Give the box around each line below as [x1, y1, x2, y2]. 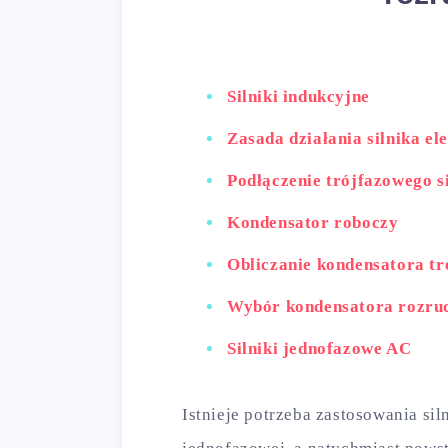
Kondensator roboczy [227, 213, 399, 232]
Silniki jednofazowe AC [227, 339, 412, 358]
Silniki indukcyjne [227, 87, 370, 106]
